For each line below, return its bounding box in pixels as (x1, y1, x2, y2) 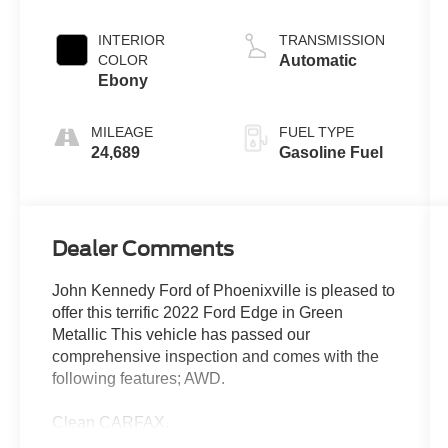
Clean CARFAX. (52, 414, 170, 432)
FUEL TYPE (278, 124, 354, 141)
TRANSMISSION (278, 32, 385, 49)
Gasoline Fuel (278, 144, 383, 162)
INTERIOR (98, 32, 166, 49)
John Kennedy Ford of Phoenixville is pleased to (52, 282, 396, 300)
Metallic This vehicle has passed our (52, 326, 311, 344)
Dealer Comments (52, 237, 235, 262)
